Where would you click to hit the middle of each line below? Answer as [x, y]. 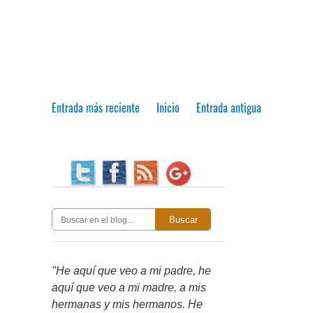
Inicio [168, 107]
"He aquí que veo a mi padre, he [131, 270]
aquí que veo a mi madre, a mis [129, 287]
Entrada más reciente [96, 107]
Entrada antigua [229, 107]
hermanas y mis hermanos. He [127, 304]
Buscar [183, 219]
